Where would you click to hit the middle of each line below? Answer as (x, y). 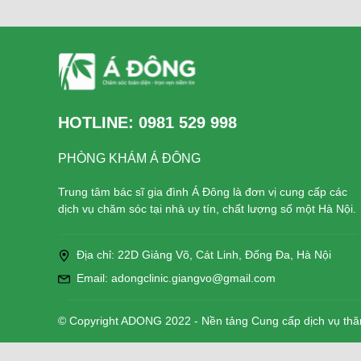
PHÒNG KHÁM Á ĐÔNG (129, 159)
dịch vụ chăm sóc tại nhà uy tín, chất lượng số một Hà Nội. (207, 209)
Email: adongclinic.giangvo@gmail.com (176, 278)
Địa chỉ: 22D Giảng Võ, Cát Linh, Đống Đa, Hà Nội (204, 255)
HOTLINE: (98, 123)
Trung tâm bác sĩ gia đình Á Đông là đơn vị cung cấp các (203, 192)
